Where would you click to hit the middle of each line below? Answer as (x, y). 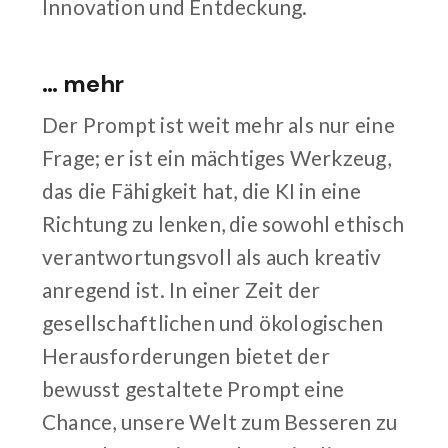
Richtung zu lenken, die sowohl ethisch (223, 223)
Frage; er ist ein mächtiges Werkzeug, (216, 157)
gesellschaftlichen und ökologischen (213, 322)
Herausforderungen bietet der (186, 355)
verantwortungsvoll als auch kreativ (212, 256)
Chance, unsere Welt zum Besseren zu (220, 421)
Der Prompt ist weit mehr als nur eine (218, 124)
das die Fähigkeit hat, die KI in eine (201, 190)
